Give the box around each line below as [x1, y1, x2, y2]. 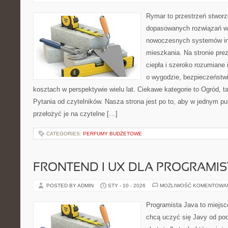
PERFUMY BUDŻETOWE [83, 131, 142, 136]
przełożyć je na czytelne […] [33, 110, 118, 118]
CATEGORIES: [46, 131, 83, 136]
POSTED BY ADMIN [46, 183, 95, 188]
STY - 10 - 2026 [108, 183, 146, 188]
